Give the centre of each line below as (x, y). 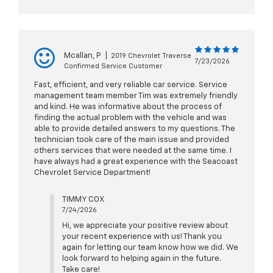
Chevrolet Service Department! (92, 173)
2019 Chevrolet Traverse (151, 56)
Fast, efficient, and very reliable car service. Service (131, 85)
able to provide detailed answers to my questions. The (135, 129)
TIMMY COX (83, 200)
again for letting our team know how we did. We (150, 248)
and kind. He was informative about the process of (128, 107)
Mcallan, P (82, 56)
